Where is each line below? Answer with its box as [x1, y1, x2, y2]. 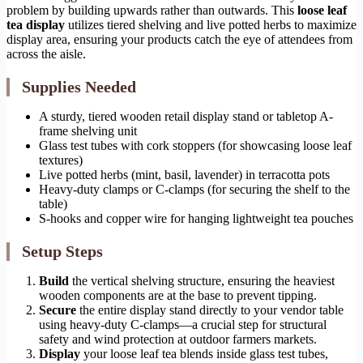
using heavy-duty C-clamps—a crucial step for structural [39, 317, 327, 331]
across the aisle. [6, 46, 86, 61]
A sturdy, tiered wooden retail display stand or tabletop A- [39, 109, 333, 123]
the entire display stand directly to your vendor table [76, 302, 344, 317]
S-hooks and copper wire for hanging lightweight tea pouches [39, 211, 353, 225]
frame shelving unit [39, 123, 137, 138]
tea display [6, 17, 65, 32]
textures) [39, 152, 83, 167]
